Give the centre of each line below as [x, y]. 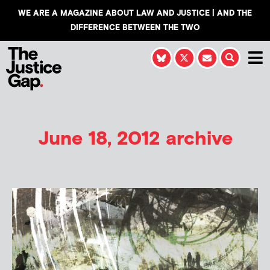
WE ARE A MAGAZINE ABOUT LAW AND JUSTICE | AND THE [135, 13]
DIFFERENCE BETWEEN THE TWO [135, 28]
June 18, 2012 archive [135, 139]
